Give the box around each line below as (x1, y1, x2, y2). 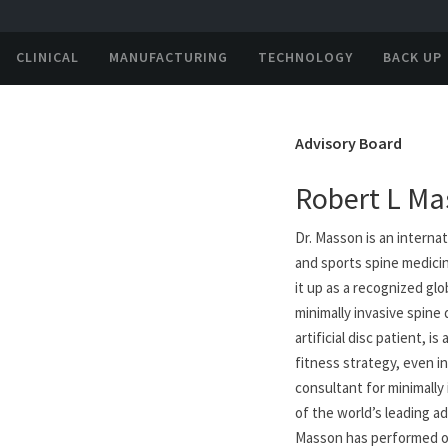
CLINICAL (16, 48, 79, 66)
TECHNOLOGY (258, 48, 353, 66)
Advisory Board (295, 133, 402, 153)
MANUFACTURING (109, 48, 228, 66)
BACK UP (383, 48, 442, 66)
